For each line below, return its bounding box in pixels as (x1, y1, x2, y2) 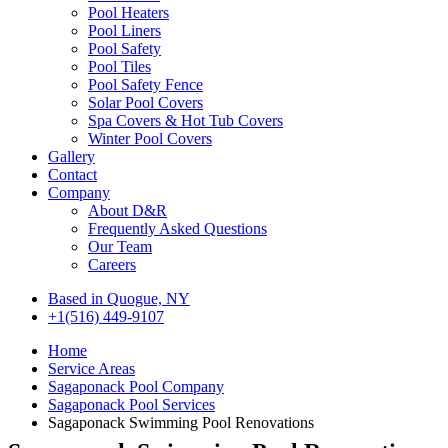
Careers (88, 256, 136, 273)
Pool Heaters (88, 4, 169, 21)
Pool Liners (88, 22, 161, 39)
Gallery (48, 148, 95, 165)
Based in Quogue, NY (48, 290, 190, 307)
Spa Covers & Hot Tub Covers (88, 112, 283, 129)
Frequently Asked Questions (88, 220, 267, 237)
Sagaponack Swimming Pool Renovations (48, 414, 314, 431)
